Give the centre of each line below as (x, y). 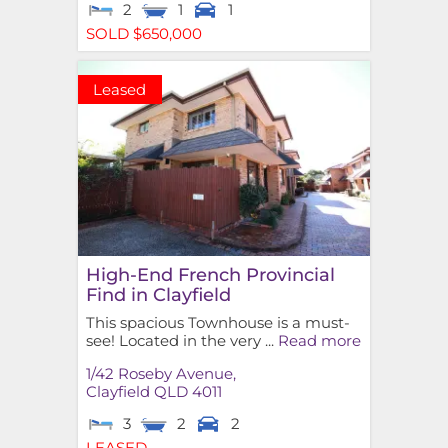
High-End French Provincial (210, 274)
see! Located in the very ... (181, 340)
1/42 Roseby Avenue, (160, 374)
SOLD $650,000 (143, 34)
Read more (319, 340)
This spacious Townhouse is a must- (217, 322)
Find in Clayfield (158, 294)
